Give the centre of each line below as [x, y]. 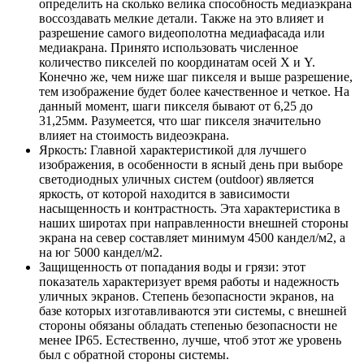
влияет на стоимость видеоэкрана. [134, 135]
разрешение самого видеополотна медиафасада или [182, 32]
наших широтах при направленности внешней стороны [194, 223]
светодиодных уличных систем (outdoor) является [176, 179]
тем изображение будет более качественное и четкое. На [194, 91]
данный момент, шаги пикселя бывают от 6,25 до [176, 106]
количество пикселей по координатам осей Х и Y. [177, 62]
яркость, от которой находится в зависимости [165, 193]
